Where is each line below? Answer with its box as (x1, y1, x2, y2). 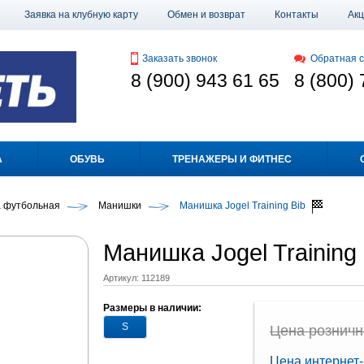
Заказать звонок (141, 53, 217, 64)
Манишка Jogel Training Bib (180, 200, 306, 212)
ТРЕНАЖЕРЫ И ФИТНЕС (172, 154, 292, 166)
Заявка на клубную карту (24, 9, 138, 20)
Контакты (275, 9, 318, 20)
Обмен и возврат (167, 9, 245, 20)
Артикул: (102, 272, 141, 283)
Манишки (97, 200, 141, 212)
